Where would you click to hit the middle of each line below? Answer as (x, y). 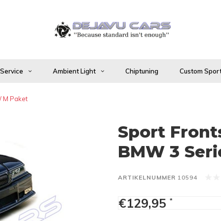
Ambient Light (74, 71)
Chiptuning (142, 71)
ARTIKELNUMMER (147, 178)
